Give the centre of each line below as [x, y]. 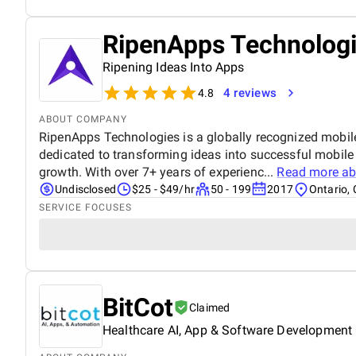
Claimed [210, 307]
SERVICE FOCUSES [85, 207]
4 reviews [250, 93]
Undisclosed [85, 189]
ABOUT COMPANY [83, 119]
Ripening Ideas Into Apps [174, 67]
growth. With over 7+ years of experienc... [158, 172]
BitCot [138, 307]
